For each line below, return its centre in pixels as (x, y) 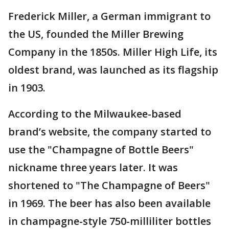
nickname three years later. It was (93, 168)
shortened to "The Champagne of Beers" (109, 186)
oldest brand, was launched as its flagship (113, 70)
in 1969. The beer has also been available (109, 203)
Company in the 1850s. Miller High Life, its (113, 52)
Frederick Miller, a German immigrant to (109, 16)
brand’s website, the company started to (110, 132)
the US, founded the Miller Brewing (96, 34)
